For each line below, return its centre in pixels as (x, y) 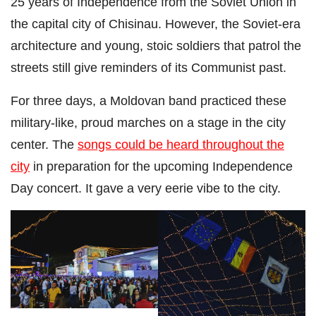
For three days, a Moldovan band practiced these (148, 100)
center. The (44, 144)
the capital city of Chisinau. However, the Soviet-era (156, 23)
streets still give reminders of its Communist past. (148, 67)
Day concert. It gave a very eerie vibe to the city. (146, 188)
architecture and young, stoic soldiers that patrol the (156, 45)
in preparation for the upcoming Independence (161, 166)
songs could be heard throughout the (181, 144)
